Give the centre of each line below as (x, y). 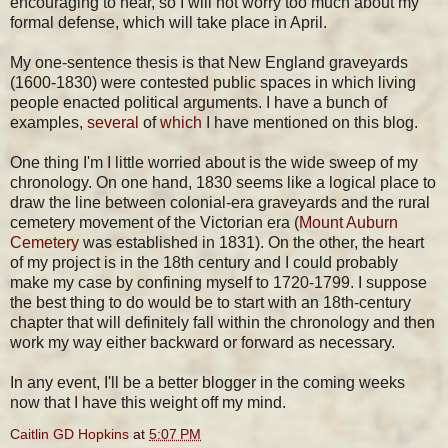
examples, (48, 122)
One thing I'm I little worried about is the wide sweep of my (214, 162)
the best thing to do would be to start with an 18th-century (210, 302)
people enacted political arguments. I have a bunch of (198, 102)
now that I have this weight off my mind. (148, 402)
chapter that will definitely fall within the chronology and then (222, 322)
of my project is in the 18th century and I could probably (204, 262)
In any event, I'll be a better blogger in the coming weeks (207, 382)
